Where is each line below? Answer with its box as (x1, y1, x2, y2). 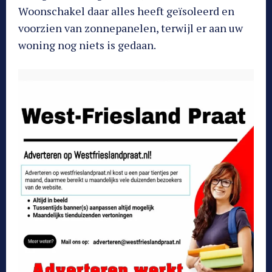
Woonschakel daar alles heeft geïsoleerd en (18, 3, 234, 18)
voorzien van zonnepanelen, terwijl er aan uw (18, 20, 243, 35)
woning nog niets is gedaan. (18, 37, 156, 52)
